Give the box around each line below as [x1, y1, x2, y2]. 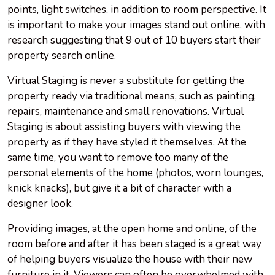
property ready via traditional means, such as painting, [7, 89, 256, 104]
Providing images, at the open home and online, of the [7, 222, 257, 236]
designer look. [7, 196, 73, 211]
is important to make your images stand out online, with [7, 18, 265, 33]
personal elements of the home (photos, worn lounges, [7, 166, 263, 180]
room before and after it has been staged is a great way [7, 237, 261, 252]
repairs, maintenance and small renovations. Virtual [7, 104, 244, 119]
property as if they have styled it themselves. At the [7, 135, 246, 150]
